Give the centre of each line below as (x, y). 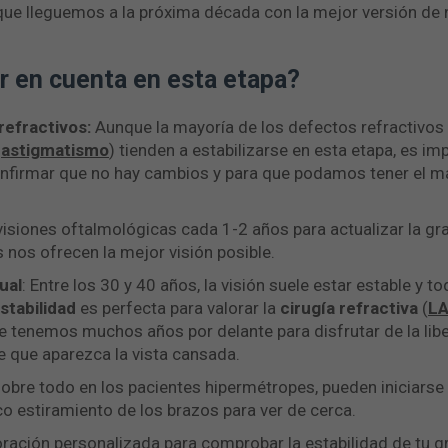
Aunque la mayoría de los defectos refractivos (267, 127)
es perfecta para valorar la (178, 308)
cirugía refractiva (351, 308)
